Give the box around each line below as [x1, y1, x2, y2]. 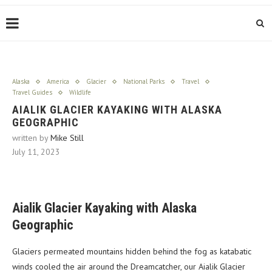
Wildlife [69, 88, 91, 97]
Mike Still [50, 132, 84, 144]
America [47, 77, 69, 86]
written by [12, 132, 50, 144]
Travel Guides [12, 88, 52, 97]
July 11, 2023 [12, 146, 60, 158]
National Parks [123, 77, 165, 86]
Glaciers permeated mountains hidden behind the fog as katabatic [12, 246, 251, 257]
